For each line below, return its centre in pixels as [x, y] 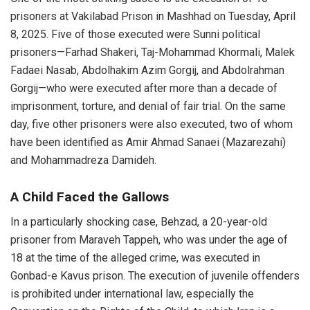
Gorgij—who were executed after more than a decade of [144, 89]
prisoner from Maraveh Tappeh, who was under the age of [149, 240]
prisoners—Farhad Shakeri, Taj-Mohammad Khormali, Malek [153, 53]
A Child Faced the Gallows [90, 197]
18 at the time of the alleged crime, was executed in [135, 258]
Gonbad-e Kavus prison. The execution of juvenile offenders [155, 276]
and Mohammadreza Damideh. [83, 161]
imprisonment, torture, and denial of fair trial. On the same [148, 107]
